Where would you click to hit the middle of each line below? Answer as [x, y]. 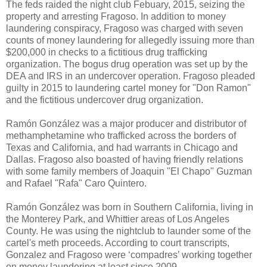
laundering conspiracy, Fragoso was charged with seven [125, 28]
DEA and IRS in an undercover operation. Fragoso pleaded [131, 76]
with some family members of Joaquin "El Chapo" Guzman [129, 171]
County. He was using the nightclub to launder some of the [128, 231]
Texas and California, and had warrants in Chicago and [122, 147]
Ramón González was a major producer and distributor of [126, 123]
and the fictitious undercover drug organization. [105, 100]
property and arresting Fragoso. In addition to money [116, 16]
